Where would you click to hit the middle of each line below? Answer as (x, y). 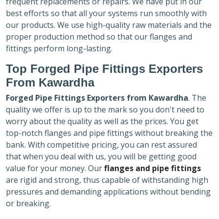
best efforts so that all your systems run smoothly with (106, 13)
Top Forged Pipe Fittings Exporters (104, 69)
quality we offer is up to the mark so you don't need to (105, 110)
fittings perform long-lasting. (59, 49)
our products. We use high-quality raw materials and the (109, 25)
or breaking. (29, 204)
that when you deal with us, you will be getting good (101, 157)
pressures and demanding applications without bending (108, 192)
